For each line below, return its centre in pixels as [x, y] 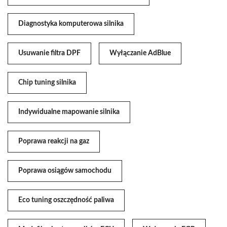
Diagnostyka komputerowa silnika [71, 24]
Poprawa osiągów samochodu [65, 171]
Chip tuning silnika [47, 83]
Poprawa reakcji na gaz [54, 142]
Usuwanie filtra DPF [49, 53]
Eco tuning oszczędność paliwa [66, 200]
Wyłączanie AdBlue [140, 53]
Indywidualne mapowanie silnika [69, 112]
